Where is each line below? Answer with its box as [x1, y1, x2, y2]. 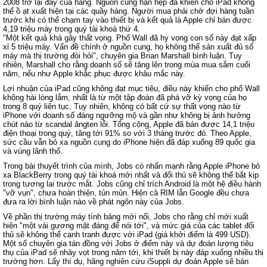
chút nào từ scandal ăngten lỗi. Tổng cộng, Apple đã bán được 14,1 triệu [3, 120, 254, 129]
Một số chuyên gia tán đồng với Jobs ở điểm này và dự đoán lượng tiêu [3, 239, 253, 248]
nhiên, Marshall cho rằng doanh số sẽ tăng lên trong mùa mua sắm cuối [3, 60, 250, 69]
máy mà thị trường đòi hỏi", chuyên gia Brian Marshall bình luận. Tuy [3, 51, 242, 60]
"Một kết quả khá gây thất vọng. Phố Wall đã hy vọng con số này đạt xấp [3, 33, 256, 42]
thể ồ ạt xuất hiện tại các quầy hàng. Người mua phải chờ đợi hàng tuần [3, 7, 254, 15]
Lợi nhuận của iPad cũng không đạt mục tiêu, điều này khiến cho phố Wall [3, 84, 260, 93]
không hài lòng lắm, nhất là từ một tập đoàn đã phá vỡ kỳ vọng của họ [3, 93, 247, 102]
